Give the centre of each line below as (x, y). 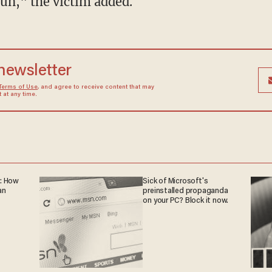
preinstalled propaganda (185, 191)
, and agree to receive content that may (96, 87)
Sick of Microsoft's (175, 181)
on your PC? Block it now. (186, 201)
